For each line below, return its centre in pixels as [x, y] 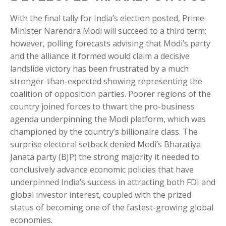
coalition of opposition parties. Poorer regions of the [110, 94]
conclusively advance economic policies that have [102, 169]
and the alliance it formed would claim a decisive [100, 56]
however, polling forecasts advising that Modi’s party [110, 43]
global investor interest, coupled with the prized [101, 195]
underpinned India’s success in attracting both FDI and [113, 182]
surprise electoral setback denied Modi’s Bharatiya [105, 144]
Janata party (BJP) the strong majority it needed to [105, 157]
